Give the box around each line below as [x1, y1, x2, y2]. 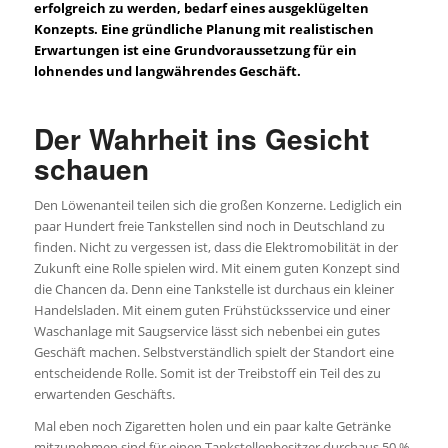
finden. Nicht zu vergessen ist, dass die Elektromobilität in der [33, 237, 398, 256]
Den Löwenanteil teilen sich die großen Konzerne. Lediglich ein [33, 195, 402, 214]
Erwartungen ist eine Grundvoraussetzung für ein [33, 40, 357, 59]
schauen [33, 147, 149, 189]
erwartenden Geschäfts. [33, 384, 175, 403]
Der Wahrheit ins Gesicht [33, 117, 369, 159]
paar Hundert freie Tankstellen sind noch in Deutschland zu [33, 216, 385, 235]
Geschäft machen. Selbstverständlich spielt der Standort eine [33, 342, 394, 361]
